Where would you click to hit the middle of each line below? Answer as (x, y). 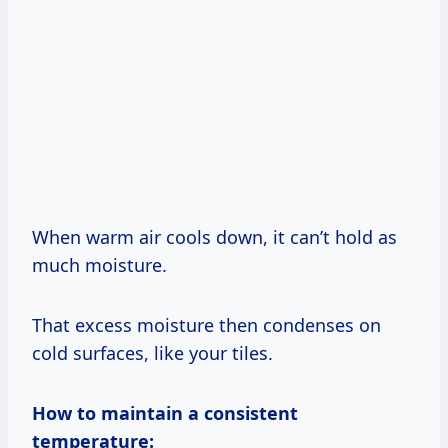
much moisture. (99, 264)
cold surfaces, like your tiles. (152, 352)
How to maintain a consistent (165, 412)
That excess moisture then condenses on (206, 324)
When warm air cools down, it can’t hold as (214, 236)
